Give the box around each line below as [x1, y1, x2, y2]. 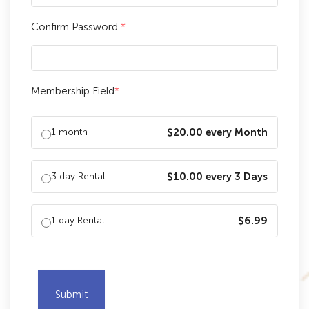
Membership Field [31, 85, 114, 97]
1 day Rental [51, 215, 104, 226]
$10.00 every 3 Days [167, 170, 268, 183]
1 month [51, 126, 88, 138]
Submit [55, 288, 88, 301]
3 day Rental [51, 170, 105, 182]
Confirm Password [31, 21, 121, 33]
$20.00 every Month [167, 126, 268, 139]
